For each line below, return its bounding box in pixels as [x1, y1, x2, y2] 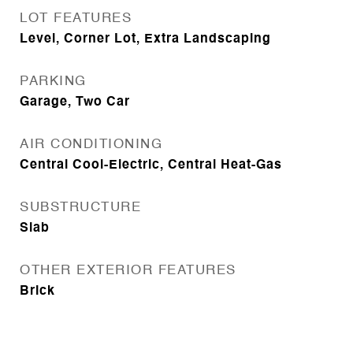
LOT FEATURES [20, 12, 132, 25]
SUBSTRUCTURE [20, 201, 141, 214]
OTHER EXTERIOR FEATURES [20, 264, 236, 277]
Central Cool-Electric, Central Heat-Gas [20, 159, 282, 172]
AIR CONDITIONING [20, 138, 162, 151]
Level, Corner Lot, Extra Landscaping [20, 33, 271, 46]
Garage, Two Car [20, 96, 130, 109]
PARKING [20, 75, 87, 88]
